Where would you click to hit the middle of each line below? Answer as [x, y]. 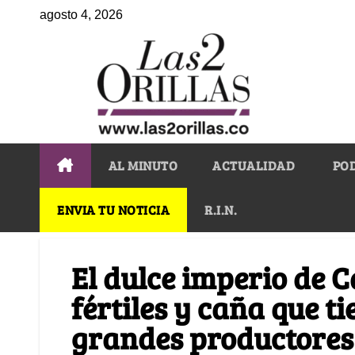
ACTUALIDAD [254, 165]
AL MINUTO [143, 165]
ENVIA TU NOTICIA [113, 209]
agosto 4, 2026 [81, 15]
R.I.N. [221, 209]
